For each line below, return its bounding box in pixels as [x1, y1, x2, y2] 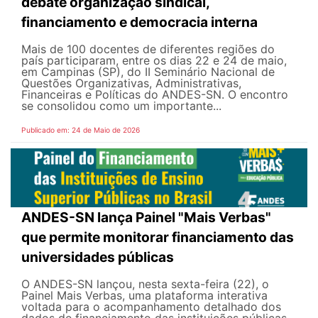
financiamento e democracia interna [21, 13, 258, 31]
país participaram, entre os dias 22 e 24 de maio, [21, 53, 287, 67]
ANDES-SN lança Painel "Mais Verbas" [21, 209, 271, 226]
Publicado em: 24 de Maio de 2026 [21, 125, 140, 134]
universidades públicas [21, 248, 174, 266]
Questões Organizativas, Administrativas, [21, 75, 241, 90]
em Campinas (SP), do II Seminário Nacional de [21, 64, 275, 79]
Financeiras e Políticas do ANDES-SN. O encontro [21, 87, 288, 102]
